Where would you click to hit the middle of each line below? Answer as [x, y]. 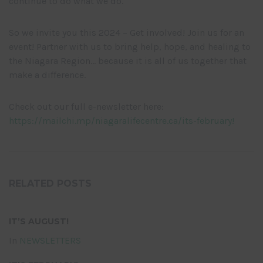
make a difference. [47, 75]
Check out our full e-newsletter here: [86, 107]
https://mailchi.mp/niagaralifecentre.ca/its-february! [122, 121]
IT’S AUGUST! [39, 222]
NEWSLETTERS [50, 241]
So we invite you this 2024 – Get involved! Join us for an [127, 33]
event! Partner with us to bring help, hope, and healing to [130, 47]
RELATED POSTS [50, 184]
